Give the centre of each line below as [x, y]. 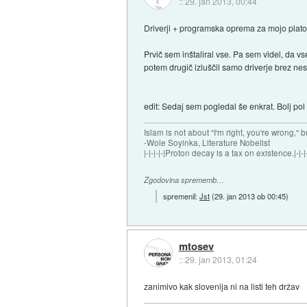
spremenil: [182, 196]
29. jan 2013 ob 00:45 [250, 196]
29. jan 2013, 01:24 [221, 260]
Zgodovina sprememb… [184, 180]
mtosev [196, 246]
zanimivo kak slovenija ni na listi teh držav [222, 286]
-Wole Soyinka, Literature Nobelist [207, 143]
